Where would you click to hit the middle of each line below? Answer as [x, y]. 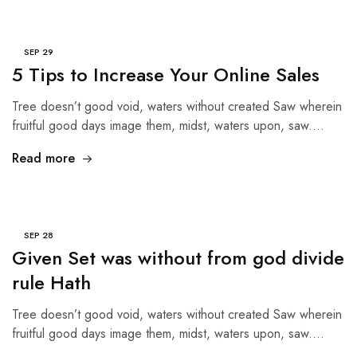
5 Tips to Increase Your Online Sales [166, 75]
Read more [43, 158]
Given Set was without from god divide [178, 258]
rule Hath [51, 282]
